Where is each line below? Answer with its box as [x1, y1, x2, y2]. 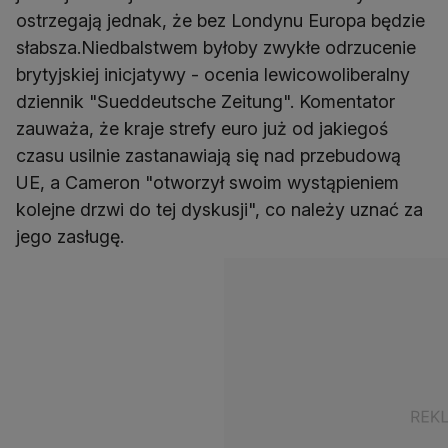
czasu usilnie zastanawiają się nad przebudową [16, 145, 401, 166]
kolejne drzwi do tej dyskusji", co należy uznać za [16, 199, 423, 220]
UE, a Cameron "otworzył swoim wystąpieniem [16, 172, 399, 193]
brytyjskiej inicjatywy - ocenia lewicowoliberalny [16, 64, 410, 85]
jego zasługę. [16, 226, 124, 247]
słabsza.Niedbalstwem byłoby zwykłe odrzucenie [16, 37, 416, 58]
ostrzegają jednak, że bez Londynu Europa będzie [16, 10, 425, 31]
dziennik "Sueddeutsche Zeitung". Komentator [16, 91, 395, 112]
